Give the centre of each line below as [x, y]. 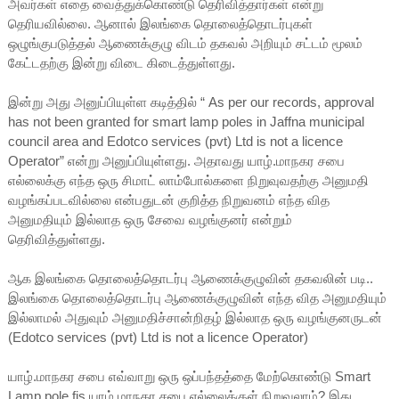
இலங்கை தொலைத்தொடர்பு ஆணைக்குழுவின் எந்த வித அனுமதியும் [197, 298]
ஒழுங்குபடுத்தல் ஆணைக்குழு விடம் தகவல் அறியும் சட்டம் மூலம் [185, 44]
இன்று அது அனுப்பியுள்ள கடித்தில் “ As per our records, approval [191, 102]
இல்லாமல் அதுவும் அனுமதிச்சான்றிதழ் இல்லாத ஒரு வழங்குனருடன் [195, 318]
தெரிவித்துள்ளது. [56, 240]
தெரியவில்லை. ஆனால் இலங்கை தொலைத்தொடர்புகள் [160, 24]
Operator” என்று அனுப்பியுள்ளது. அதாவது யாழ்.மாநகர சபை [176, 161]
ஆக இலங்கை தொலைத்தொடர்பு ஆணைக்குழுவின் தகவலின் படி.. [190, 279]
